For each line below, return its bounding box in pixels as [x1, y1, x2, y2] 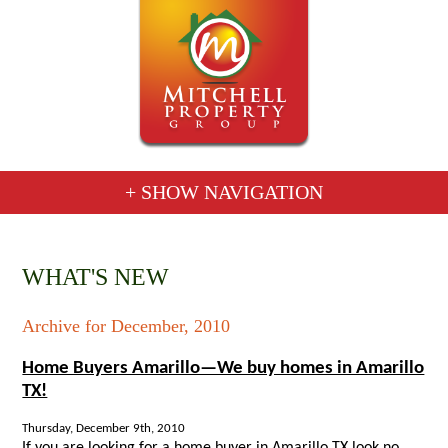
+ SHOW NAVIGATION [125, 180, 323, 203]
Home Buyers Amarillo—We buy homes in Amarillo [22, 358, 425, 378]
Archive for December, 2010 [22, 315, 231, 336]
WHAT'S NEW [22, 263, 170, 290]
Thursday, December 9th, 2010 [22, 422, 186, 436]
